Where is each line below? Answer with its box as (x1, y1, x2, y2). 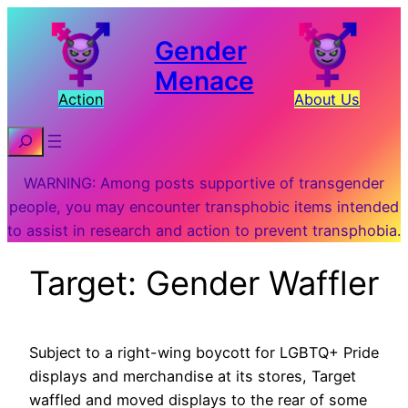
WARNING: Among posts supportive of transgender (24, 173, 384, 192)
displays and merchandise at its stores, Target (29, 366, 356, 385)
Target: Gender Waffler (29, 263, 379, 304)
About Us (294, 90, 361, 109)
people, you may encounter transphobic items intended (9, 197, 399, 216)
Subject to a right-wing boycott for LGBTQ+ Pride (29, 342, 379, 362)
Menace (154, 66, 254, 97)
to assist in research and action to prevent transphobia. (7, 220, 401, 240)
